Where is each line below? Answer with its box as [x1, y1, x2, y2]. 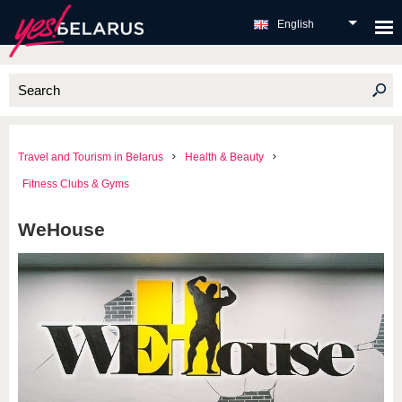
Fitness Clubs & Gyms [22, 178, 129, 190]
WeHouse [18, 219, 105, 240]
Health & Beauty [185, 151, 264, 163]
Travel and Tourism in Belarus [18, 151, 163, 163]
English [277, 18, 314, 31]
